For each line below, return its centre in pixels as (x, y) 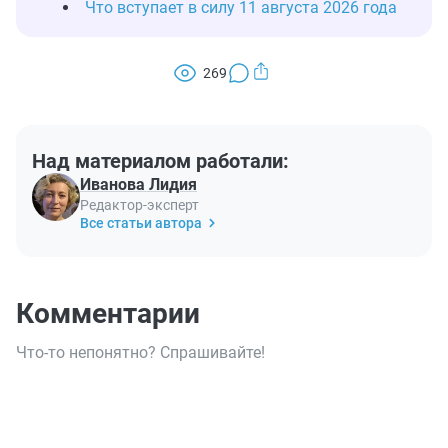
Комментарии (108, 313)
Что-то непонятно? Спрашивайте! (140, 352)
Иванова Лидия (138, 184)
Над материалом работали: (160, 161)
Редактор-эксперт (139, 205)
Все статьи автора (141, 223)
